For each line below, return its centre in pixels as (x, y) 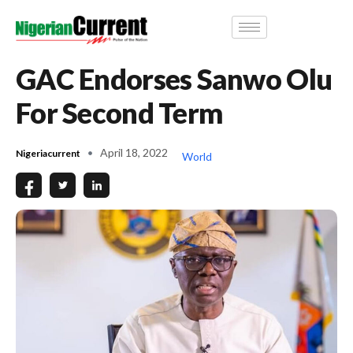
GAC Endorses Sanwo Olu (174, 78)
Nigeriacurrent (48, 153)
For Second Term (120, 112)
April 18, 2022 (134, 152)
